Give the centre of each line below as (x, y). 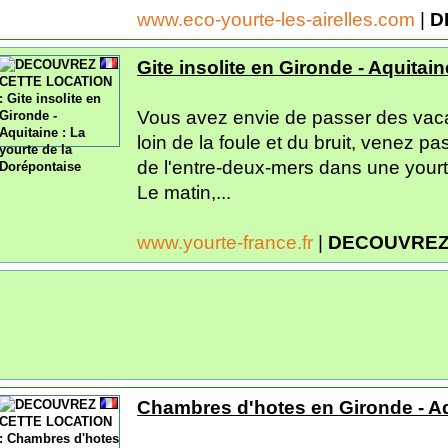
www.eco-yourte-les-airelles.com (278, 19)
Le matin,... (184, 192)
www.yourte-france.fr (227, 242)
